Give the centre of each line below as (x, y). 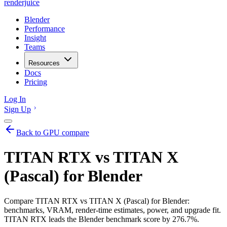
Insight (35, 38)
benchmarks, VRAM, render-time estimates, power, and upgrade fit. (112, 210)
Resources (44, 63)
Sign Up (17, 109)
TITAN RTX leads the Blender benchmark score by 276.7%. (102, 219)
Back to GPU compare (53, 133)
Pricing (36, 82)
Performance (45, 29)
